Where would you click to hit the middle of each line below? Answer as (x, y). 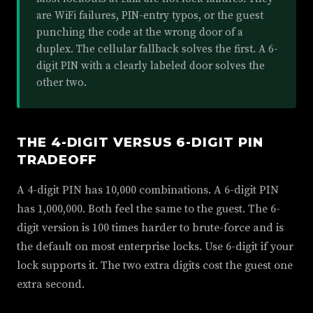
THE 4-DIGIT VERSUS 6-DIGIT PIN (140, 142)
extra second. (51, 284)
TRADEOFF (57, 160)
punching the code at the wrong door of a (140, 32)
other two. (61, 83)
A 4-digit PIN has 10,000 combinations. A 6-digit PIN (148, 190)
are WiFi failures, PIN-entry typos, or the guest (150, 16)
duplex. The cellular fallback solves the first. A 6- (157, 49)
